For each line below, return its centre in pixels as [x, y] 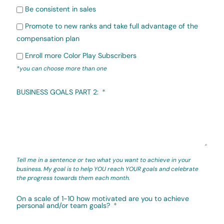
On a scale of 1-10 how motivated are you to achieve [103, 199]
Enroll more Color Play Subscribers [81, 55]
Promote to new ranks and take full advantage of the [111, 26]
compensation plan [48, 39]
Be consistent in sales [60, 9]
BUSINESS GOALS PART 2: [57, 92]
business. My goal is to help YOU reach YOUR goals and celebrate [107, 169]
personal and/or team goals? [63, 206]
